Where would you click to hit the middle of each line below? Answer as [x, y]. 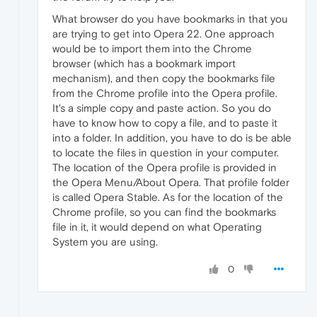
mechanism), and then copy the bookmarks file [164, 79]
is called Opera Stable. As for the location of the [168, 197]
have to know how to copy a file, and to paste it [165, 123]
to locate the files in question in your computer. [166, 153]
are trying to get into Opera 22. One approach [163, 34]
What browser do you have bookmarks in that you [170, 19]
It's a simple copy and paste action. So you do [162, 108]
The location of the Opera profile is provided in [165, 168]
